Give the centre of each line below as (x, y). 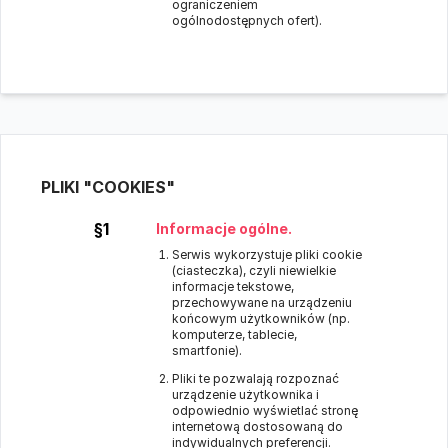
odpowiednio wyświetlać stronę (265, 410)
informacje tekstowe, (233, 286)
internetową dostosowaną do (257, 426)
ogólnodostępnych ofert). (247, 20)
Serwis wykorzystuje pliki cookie (267, 254)
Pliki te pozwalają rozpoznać (255, 378)
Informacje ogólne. (224, 228)
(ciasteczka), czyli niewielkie (254, 270)
